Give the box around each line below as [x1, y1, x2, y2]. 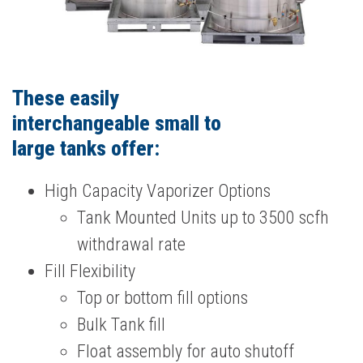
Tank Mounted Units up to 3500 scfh [77, 207, 329, 228]
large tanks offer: [12, 136, 160, 161]
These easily [12, 86, 119, 111]
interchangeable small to [12, 111, 221, 136]
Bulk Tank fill [77, 314, 165, 335]
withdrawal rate [77, 234, 186, 255]
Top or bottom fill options [77, 288, 248, 309]
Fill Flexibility [45, 261, 135, 282]
